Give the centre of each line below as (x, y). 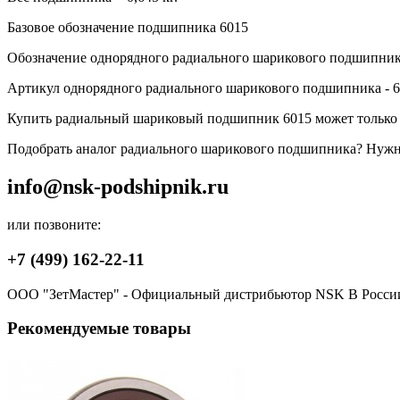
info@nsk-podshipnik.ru (118, 187)
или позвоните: (54, 225)
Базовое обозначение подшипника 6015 (128, 28)
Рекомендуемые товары (99, 329)
